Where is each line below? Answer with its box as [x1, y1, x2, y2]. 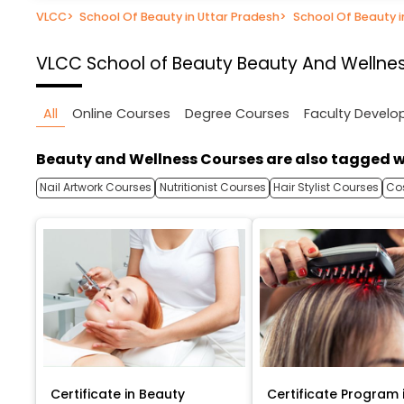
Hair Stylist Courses [272, 179, 379, 196]
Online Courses [72, 105, 170, 124]
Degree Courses [185, 105, 289, 124]
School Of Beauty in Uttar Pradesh [79, 8, 280, 24]
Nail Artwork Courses [40, 179, 152, 196]
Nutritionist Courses [159, 179, 266, 196]
